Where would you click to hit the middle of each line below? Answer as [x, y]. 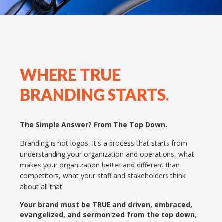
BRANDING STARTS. [94, 95]
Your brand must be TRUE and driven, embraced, [106, 205]
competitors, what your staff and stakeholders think [103, 176]
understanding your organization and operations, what [107, 154]
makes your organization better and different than [100, 165]
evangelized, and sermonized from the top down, [108, 215]
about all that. [42, 187]
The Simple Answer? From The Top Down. [93, 125]
